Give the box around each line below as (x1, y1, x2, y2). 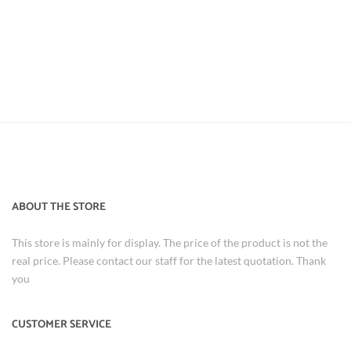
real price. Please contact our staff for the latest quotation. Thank (12, 253, 326, 267)
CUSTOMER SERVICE (12, 315, 111, 334)
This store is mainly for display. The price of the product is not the (12, 235, 327, 249)
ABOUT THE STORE (12, 197, 106, 216)
